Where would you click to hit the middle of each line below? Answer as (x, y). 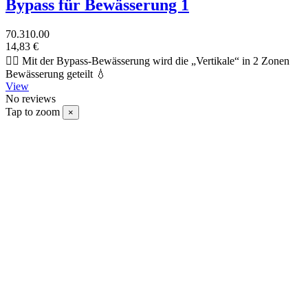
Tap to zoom (33, 112)
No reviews (31, 99)
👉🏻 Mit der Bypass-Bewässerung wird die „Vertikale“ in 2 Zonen (147, 61)
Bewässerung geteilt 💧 (56, 74)
